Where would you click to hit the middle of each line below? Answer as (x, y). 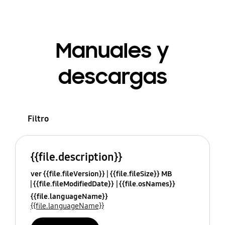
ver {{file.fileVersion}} (68, 174)
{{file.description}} (76, 157)
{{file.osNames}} (147, 184)
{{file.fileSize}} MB (141, 174)
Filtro (38, 119)
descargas (113, 77)
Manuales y (113, 50)
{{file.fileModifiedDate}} (73, 184)
